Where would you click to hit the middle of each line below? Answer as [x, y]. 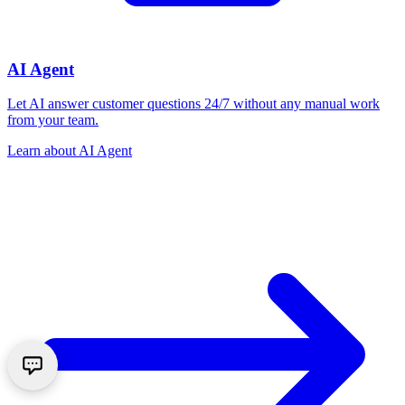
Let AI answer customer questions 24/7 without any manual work [193, 104]
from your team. [53, 120]
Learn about [43, 151]
